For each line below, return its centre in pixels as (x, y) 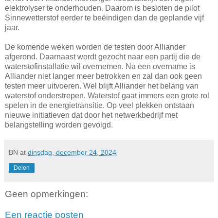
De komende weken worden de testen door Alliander (95, 47)
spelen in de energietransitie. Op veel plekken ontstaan (100, 105)
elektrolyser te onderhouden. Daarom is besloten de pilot (102, 8)
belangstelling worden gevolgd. (59, 125)
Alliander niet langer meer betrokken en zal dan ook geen (103, 76)
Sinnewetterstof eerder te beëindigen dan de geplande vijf (104, 18)
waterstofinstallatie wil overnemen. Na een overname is (100, 66)
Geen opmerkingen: (46, 194)
